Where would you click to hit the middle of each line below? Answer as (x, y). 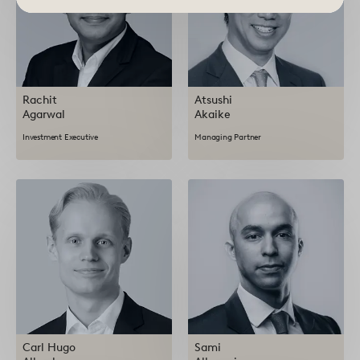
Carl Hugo (49, 348)
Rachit (40, 100)
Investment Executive (60, 137)
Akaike (213, 114)
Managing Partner (228, 137)
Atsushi (214, 100)
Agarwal (44, 114)
